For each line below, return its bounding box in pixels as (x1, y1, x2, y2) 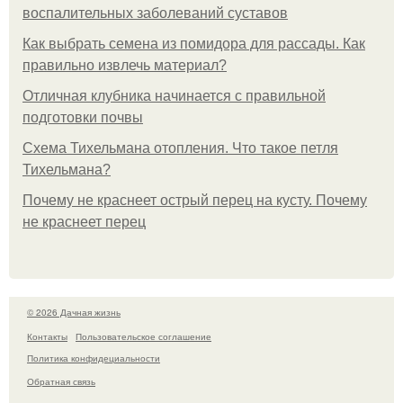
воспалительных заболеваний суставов (22, 5, 288, 22)
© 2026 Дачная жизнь (27, 306, 121, 319)
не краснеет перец (22, 214, 146, 230)
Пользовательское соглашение (76, 329, 211, 343)
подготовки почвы (22, 110, 143, 126)
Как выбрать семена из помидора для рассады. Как (22, 36, 365, 52)
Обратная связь (27, 375, 95, 389)
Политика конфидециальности (27, 351, 160, 364)
